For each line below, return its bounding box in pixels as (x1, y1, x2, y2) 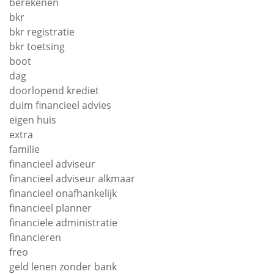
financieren (9, 231, 61, 245)
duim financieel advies (9, 98, 111, 113)
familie (9, 143, 40, 157)
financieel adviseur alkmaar (9, 172, 135, 186)
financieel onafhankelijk (9, 187, 117, 201)
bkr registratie (9, 25, 75, 39)
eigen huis (9, 113, 56, 127)
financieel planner (9, 201, 92, 215)
